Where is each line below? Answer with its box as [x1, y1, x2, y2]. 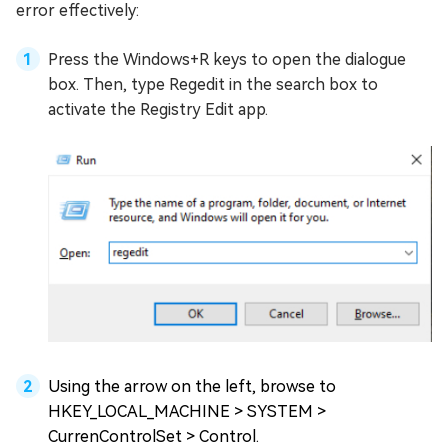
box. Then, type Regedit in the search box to [48, 75, 378, 95]
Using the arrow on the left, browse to [48, 376, 336, 396]
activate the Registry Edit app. [48, 100, 268, 120]
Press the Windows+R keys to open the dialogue [48, 50, 406, 70]
